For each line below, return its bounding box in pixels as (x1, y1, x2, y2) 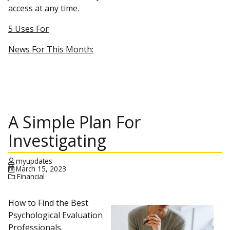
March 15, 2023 (16, 164, 67, 174)
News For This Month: (8, 44, 93, 55)
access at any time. (8, 3, 79, 14)
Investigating (8, 129, 106, 151)
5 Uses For (8, 23, 49, 34)
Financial (17, 171, 45, 181)
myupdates (16, 156, 53, 166)
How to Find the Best (8, 197, 88, 208)
